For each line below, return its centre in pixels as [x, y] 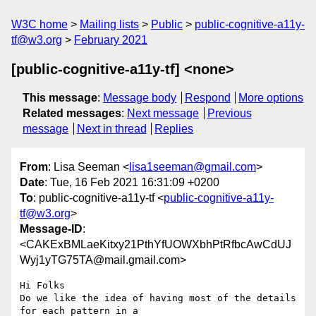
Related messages [72, 113]
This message [60, 98]
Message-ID [51, 229]
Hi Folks [42, 286]
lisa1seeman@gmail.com [193, 167]
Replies [174, 129]
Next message [163, 113]
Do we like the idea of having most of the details [158, 298]
